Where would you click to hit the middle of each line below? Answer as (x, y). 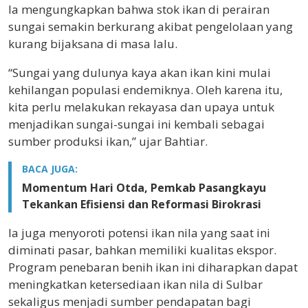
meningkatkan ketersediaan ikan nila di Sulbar (135, 284)
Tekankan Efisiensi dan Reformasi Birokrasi (142, 204)
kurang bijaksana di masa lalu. (93, 43)
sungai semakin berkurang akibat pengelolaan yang (151, 26)
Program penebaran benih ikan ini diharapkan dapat (153, 267)
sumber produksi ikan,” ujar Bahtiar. (108, 141)
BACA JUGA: (50, 168)
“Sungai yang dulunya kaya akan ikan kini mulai (140, 72)
